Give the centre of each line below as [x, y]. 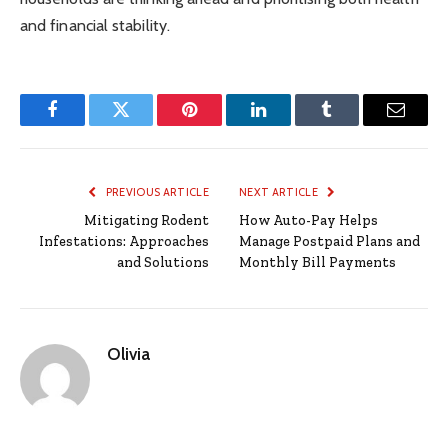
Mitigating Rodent [146, 221]
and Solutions [163, 263]
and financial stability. [95, 26]
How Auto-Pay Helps [308, 221]
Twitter [145, 124]
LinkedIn [289, 124]
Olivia [128, 354]
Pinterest [220, 124]
